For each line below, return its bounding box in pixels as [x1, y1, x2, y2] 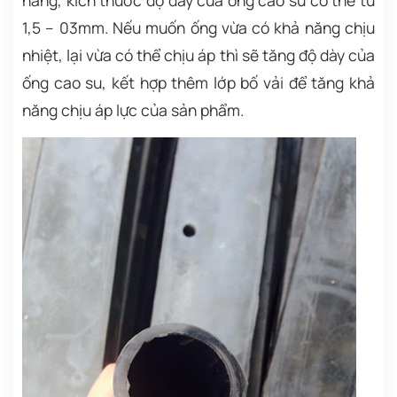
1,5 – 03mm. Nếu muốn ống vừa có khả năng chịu [22, 17, 375, 39]
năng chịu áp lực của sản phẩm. [22, 99, 244, 121]
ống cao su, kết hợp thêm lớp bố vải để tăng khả [22, 72, 375, 94]
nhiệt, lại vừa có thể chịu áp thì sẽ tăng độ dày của [22, 44, 375, 66]
